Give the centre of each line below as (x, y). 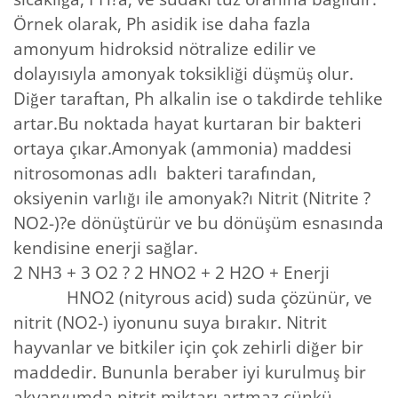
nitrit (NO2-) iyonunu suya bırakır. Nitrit (170, 322)
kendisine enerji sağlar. (106, 247)
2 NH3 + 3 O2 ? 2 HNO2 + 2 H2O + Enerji (171, 272)
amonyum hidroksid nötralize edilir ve (165, 48)
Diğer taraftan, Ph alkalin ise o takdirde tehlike (198, 98)
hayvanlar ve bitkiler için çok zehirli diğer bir (188, 347)
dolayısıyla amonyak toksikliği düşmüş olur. (183, 73)
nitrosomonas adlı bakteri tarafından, (165, 173)
